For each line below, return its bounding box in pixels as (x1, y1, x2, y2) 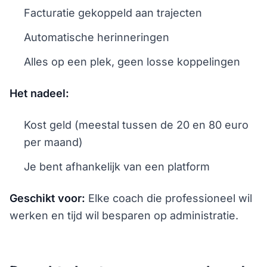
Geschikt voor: (10, 191, 85, 204)
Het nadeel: (10, 86, 69, 100)
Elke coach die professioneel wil (85, 191, 252, 204)
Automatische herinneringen (24, 30, 169, 44)
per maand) (24, 135, 83, 148)
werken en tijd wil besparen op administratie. (10, 209, 238, 222)
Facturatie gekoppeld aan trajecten (24, 6, 202, 19)
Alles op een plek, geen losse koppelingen (24, 55, 240, 68)
